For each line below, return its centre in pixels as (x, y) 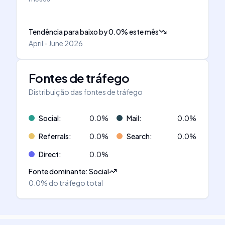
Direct (49, 154)
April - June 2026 (56, 43)
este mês (144, 32)
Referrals (54, 136)
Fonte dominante (57, 171)
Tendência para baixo (63, 32)
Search (138, 136)
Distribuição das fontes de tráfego (86, 92)
